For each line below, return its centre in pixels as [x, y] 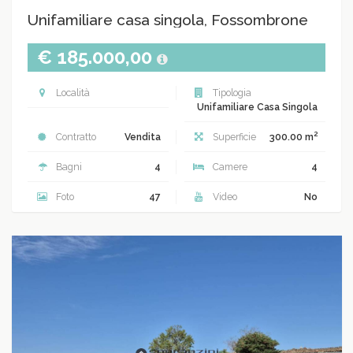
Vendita [143, 137]
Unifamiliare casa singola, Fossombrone [168, 20]
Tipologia [231, 93]
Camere [229, 167]
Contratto [75, 137]
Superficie [233, 137]
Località [72, 93]
